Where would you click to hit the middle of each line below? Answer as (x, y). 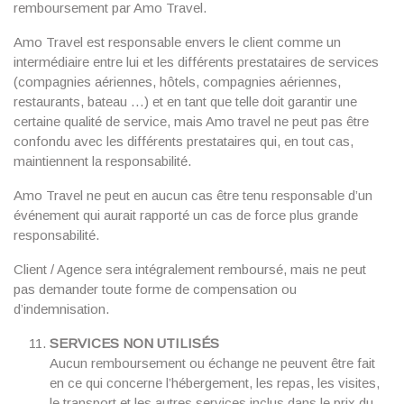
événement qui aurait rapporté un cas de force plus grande (186, 215)
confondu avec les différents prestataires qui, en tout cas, (184, 141)
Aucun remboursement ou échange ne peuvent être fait (212, 363)
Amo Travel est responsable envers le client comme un (177, 42)
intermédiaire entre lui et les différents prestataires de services (196, 62)
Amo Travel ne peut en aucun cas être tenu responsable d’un (193, 195)
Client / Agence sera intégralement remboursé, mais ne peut (190, 269)
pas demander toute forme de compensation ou (155, 289)
